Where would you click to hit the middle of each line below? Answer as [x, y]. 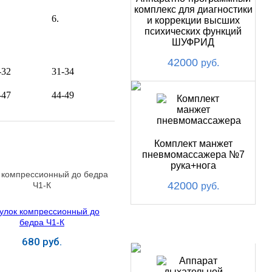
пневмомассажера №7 [193, 155]
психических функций [193, 31]
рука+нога [193, 165]
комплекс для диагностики [193, 9]
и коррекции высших [193, 20]
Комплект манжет [193, 144]
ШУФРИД [193, 42]
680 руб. [42, 241]
